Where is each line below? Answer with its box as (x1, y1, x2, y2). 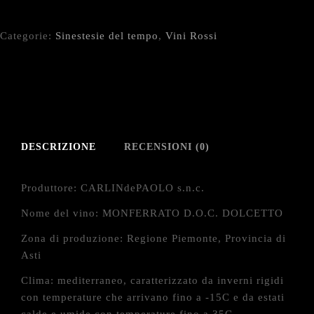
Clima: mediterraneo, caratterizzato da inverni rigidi (21, 275, 284, 286)
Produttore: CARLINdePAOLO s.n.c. (21, 182, 205, 193)
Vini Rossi (165, 30, 217, 41)
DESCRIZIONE (21, 142, 96, 152)
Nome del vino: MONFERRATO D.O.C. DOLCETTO (21, 207, 283, 219)
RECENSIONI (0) (124, 142, 210, 152)
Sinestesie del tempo (55, 30, 158, 41)
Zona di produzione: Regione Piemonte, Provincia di (21, 233, 286, 244)
